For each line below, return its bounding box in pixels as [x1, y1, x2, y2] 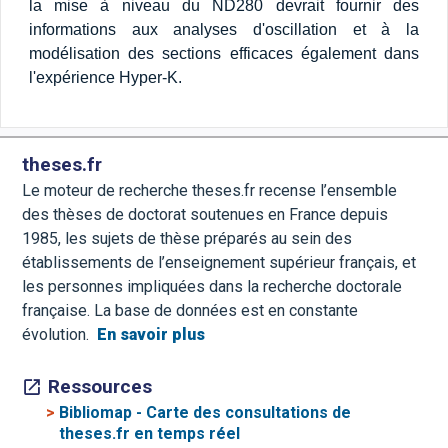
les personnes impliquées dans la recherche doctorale [22, 277, 403, 297]
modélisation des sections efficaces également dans [28, 45, 420, 63]
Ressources [43, 374, 153, 398]
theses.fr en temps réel [59, 423, 241, 443]
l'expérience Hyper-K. [28, 69, 182, 87]
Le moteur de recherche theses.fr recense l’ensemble [22, 181, 398, 201]
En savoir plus [97, 325, 206, 345]
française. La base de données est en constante [22, 301, 359, 321]
